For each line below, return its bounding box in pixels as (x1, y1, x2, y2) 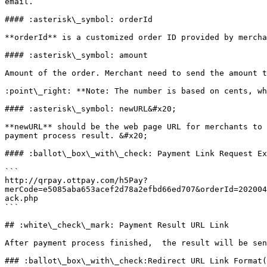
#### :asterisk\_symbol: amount (5, 51, 148, 60)
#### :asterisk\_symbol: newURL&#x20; (5, 104, 176, 113)
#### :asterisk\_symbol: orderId (5, 15, 153, 24)
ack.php (5, 194, 38, 203)
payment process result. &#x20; (5, 131, 148, 140)
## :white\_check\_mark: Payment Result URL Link (5, 221, 229, 229)
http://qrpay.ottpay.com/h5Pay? (5, 176, 148, 185)
